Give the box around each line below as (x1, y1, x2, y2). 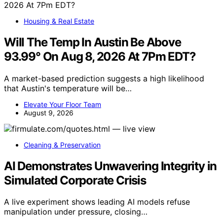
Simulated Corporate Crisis (4, 173, 146, 187)
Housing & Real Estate (24, 16, 94, 25)
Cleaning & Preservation (24, 140, 101, 149)
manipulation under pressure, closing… (4, 207, 147, 217)
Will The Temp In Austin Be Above (4, 35, 181, 49)
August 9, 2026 (24, 108, 74, 117)
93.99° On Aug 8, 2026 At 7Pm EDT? (4, 49, 196, 64)
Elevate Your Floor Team (24, 100, 101, 109)
